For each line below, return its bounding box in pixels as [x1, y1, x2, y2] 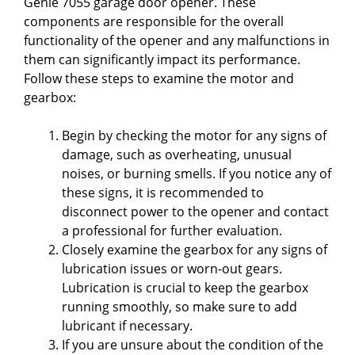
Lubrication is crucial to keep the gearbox [62, 278, 308, 296]
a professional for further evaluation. [62, 221, 282, 239]
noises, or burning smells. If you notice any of [62, 164, 331, 182]
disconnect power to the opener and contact [62, 202, 329, 220]
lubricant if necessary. [62, 316, 193, 334]
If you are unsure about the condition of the [62, 335, 323, 353]
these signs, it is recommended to [62, 183, 264, 201]
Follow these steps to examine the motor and [24, 69, 294, 87]
